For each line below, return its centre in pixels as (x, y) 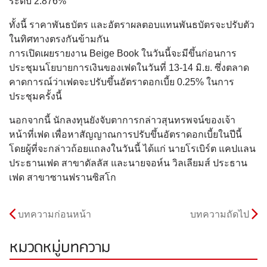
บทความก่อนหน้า (55, 214)
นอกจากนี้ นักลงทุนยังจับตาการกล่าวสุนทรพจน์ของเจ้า (122, 120)
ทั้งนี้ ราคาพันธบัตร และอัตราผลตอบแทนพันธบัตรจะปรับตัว (132, 25)
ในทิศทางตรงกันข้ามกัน (59, 39)
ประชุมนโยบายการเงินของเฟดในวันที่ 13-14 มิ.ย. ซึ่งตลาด (129, 68)
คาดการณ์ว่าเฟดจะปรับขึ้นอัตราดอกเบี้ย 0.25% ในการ (122, 82)
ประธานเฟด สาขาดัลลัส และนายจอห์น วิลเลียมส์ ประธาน (128, 163)
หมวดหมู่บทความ (60, 248)
